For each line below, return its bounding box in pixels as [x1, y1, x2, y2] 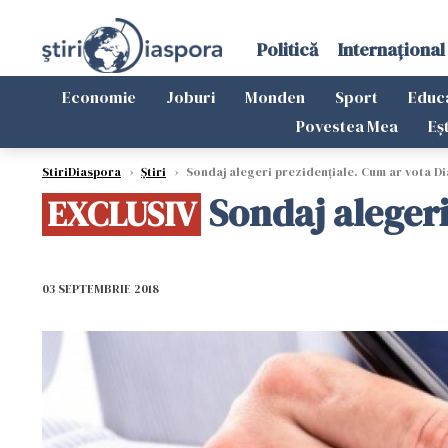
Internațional [337, 37, 445, 62]
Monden [245, 86, 305, 108]
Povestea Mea [295, 115, 398, 137]
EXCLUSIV [47, 191, 196, 237]
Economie [62, 86, 136, 108]
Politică [256, 37, 318, 62]
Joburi [166, 86, 215, 108]
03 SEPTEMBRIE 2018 [42, 280, 159, 297]
